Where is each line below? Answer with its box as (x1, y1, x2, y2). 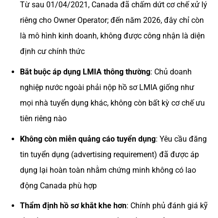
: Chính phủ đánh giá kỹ (126, 201, 208, 211)
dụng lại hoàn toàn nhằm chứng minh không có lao (19, 165, 196, 175)
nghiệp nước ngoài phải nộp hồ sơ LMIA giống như (19, 83, 194, 92)
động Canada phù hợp (19, 181, 97, 190)
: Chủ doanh (150, 67, 192, 77)
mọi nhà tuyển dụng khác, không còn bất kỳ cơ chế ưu (19, 98, 205, 108)
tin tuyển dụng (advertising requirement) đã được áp (19, 149, 199, 159)
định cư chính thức (19, 47, 85, 56)
